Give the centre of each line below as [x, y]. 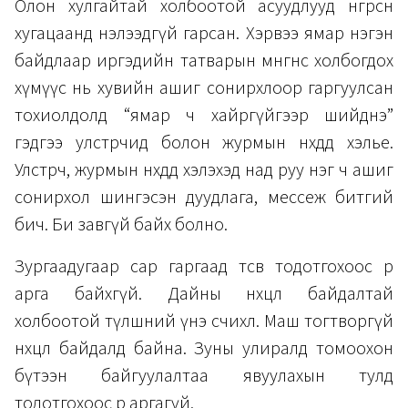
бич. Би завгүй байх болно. [121, 224]
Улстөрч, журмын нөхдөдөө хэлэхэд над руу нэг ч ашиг [204, 170]
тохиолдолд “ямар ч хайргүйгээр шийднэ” [204, 115]
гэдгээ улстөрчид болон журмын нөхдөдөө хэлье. [204, 143]
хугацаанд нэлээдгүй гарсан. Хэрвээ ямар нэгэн [204, 33]
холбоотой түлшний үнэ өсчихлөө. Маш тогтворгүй [204, 321]
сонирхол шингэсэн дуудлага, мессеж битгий [204, 197]
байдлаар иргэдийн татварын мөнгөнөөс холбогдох [204, 61]
